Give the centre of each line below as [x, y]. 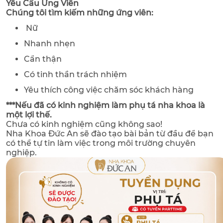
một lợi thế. [29, 115]
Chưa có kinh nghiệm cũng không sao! [84, 124]
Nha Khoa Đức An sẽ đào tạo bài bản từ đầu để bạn [110, 134]
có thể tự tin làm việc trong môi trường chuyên [101, 143]
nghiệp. [21, 153]
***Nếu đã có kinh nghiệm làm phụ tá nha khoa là [106, 106]
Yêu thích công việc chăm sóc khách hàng [109, 90]
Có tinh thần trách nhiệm [75, 75]
